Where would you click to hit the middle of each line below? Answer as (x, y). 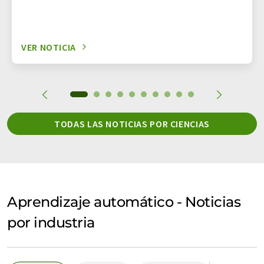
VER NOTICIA (49, 47)
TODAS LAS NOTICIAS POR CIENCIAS (132, 123)
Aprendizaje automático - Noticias (124, 202)
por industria (51, 222)
